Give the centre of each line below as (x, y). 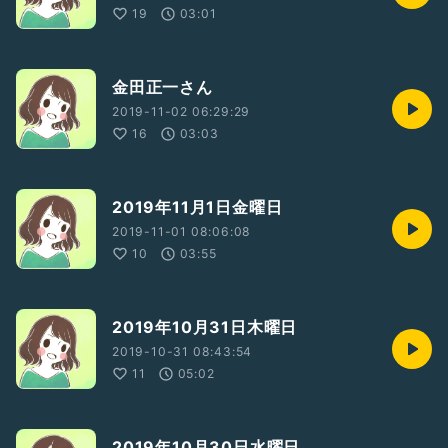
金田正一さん (162, 87)
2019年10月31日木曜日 (205, 327)
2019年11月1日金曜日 (197, 207)
